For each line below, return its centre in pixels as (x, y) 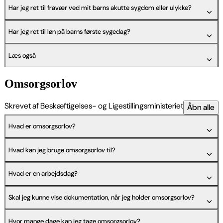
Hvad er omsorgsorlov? (42, 126)
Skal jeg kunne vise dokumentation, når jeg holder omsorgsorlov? (102, 197)
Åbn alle (201, 107)
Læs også (22, 55)
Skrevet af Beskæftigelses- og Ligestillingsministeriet (94, 106)
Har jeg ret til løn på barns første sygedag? (69, 31)
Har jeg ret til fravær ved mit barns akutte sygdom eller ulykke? (100, 8)
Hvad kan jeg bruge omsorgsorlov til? (62, 150)
